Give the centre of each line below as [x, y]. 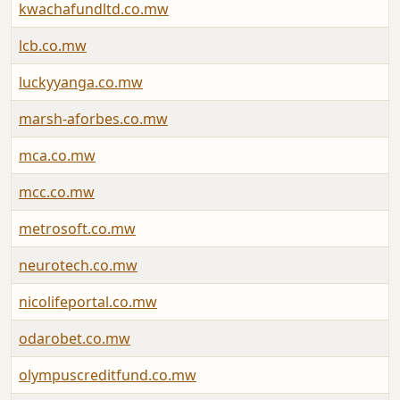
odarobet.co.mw [75, 339]
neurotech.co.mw [78, 266]
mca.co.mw [57, 156]
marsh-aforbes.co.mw [93, 119]
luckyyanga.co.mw [81, 83]
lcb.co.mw [53, 46]
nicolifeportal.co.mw [88, 302]
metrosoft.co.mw [77, 229]
